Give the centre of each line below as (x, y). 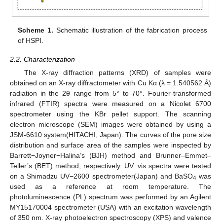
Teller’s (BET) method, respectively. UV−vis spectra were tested (110, 166)
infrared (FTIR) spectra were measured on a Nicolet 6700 (110, 104)
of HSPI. (31, 41)
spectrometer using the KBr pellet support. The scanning (110, 114)
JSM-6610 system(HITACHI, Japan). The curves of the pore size (110, 135)
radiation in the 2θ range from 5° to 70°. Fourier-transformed (110, 93)
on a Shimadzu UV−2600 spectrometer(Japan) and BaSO (101, 176)
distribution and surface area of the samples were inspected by (110, 145)
